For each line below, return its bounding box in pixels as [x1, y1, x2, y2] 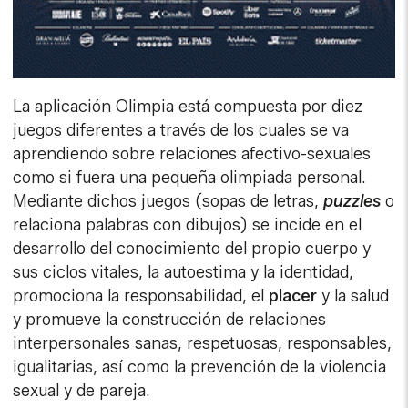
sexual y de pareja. [13, 381, 151, 402]
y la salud [321, 286, 390, 307]
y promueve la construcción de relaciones [13, 310, 327, 331]
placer [269, 286, 322, 307]
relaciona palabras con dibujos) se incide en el [13, 215, 362, 236]
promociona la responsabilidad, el [13, 286, 270, 307]
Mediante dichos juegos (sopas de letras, [13, 191, 324, 212]
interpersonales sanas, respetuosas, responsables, [13, 333, 393, 354]
